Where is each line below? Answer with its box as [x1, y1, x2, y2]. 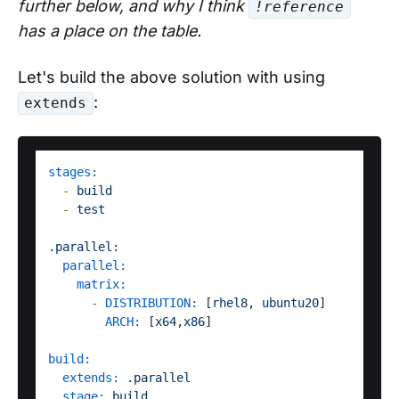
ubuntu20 [262, 296, 319, 311]
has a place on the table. [18, 21, 201, 41]
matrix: [77, 277, 126, 292]
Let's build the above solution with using [18, 68, 325, 87]
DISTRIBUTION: [105, 296, 198, 311]
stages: [48, 165, 98, 180]
